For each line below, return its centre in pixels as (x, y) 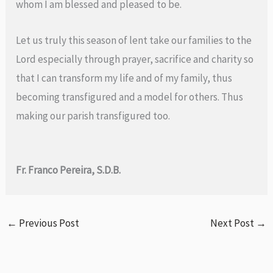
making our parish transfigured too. (93, 115)
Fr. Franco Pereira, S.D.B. (69, 170)
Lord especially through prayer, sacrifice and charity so (135, 59)
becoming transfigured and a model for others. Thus (130, 97)
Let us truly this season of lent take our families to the (134, 40)
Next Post (233, 223)
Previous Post (48, 223)
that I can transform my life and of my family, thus (124, 78)
